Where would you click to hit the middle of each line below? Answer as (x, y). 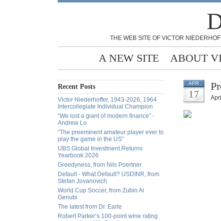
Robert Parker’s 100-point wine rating (108, 216)
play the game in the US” (91, 139)
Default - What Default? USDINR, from (109, 174)
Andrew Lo (72, 123)
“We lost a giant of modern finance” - (106, 116)
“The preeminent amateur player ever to (111, 132)
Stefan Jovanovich (82, 181)
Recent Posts (76, 87)
